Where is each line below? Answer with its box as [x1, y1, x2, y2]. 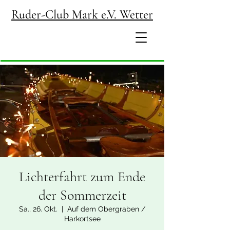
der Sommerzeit [38, 186, 126, 204]
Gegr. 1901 [129, 133, 147, 143]
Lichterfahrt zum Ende [19, 168, 145, 185]
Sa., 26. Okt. [19, 205, 57, 213]
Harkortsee [64, 215, 101, 223]
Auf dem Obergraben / [67, 205, 145, 213]
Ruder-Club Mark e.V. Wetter [11, 7, 153, 22]
